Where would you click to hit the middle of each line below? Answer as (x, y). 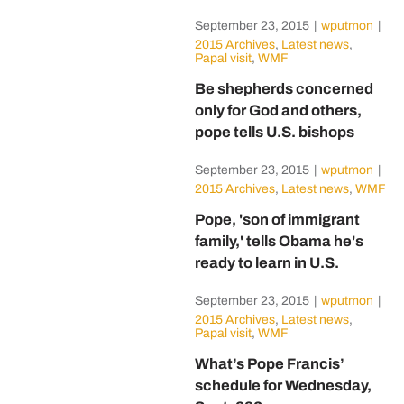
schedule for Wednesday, (283, 386)
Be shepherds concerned (284, 89)
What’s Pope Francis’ (269, 364)
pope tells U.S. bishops (274, 132)
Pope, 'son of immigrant (277, 220)
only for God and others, (278, 110)
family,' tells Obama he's (279, 241)
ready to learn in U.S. (266, 263)
